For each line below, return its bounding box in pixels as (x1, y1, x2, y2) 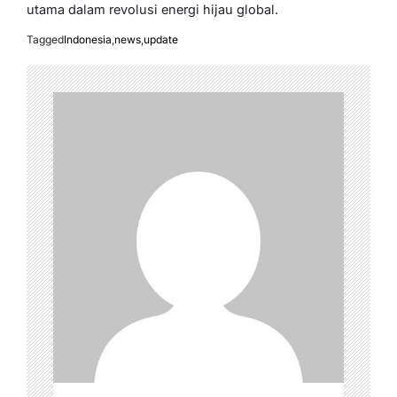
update (144, 32, 178, 46)
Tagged (27, 32, 64, 46)
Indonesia (64, 32, 112, 46)
